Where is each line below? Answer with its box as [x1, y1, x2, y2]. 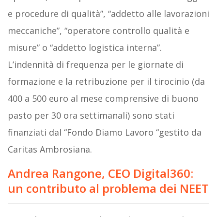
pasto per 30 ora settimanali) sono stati [7, 109, 174, 122]
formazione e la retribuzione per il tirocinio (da [7, 76, 205, 88]
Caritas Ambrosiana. [7, 143, 92, 155]
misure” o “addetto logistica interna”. [7, 42, 162, 54]
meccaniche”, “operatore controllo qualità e [7, 25, 189, 37]
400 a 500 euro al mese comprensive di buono [7, 93, 199, 105]
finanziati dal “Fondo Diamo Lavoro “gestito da [7, 126, 201, 139]
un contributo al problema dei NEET [7, 180, 209, 197]
